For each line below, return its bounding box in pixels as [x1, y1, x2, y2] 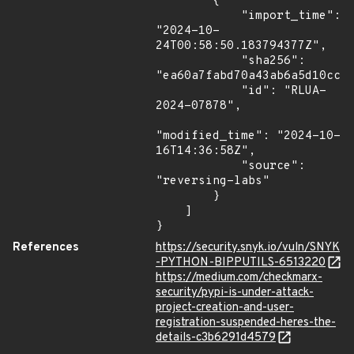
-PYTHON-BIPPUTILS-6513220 [156, 255, 326, 270]
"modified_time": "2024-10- [156, 129, 341, 144]
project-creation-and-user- [156, 300, 294, 315]
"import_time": [156, 9, 241, 24]
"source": [156, 159, 241, 174]
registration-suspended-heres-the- [156, 315, 336, 330]
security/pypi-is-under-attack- [156, 285, 314, 300]
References [13, 240, 79, 255]
